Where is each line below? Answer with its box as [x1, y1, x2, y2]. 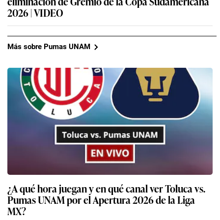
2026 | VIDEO [7, 4, 63, 20]
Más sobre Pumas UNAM [7, 42, 90, 52]
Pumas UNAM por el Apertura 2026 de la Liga [7, 192, 195, 207]
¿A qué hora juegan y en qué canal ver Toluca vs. [7, 180, 205, 195]
